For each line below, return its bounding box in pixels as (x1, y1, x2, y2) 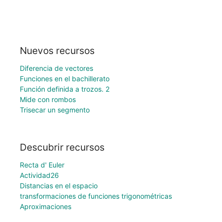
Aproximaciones (20, 202, 71, 211)
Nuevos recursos (20, 44, 95, 56)
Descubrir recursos (20, 141, 105, 154)
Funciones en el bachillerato (20, 74, 110, 83)
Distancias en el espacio (20, 181, 98, 190)
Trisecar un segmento (20, 105, 90, 114)
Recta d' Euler (20, 161, 64, 169)
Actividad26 (20, 171, 59, 180)
